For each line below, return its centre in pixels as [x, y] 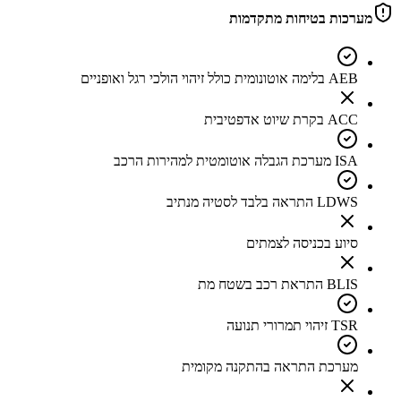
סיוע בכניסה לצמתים [302, 243]
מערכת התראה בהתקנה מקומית [270, 366]
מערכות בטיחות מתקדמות [301, 18]
